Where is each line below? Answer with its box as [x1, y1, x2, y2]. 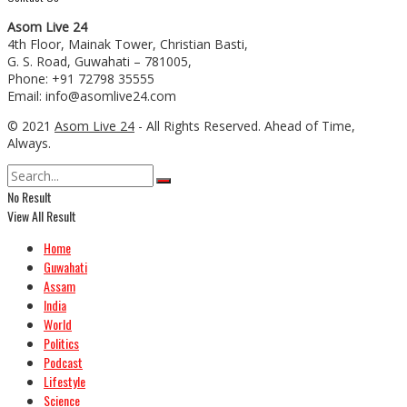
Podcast [44, 352, 83, 372]
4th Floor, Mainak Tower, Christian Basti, [7, 35, 248, 53]
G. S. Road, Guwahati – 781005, [7, 52, 192, 70]
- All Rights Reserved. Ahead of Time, [134, 116, 355, 134]
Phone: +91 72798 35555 [7, 69, 154, 87]
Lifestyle [44, 371, 85, 391]
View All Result [7, 205, 76, 225]
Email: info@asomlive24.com [7, 86, 176, 104]
